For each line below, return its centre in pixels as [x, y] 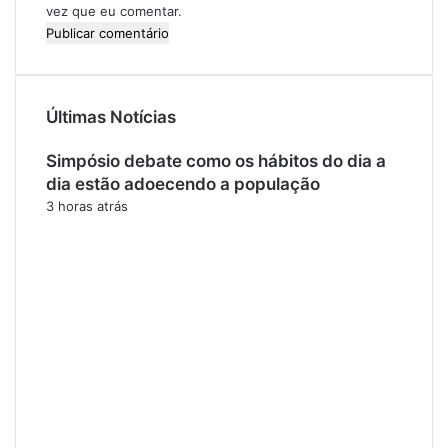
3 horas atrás [87, 205]
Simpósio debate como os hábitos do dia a [216, 160]
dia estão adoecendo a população [183, 183]
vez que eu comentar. [114, 10]
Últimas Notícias [111, 116]
